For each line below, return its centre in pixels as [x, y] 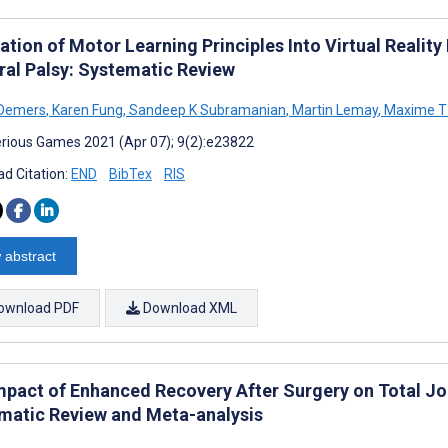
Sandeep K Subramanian [206, 109]
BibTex [130, 173]
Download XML [188, 307]
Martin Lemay [333, 109]
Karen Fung [86, 109]
